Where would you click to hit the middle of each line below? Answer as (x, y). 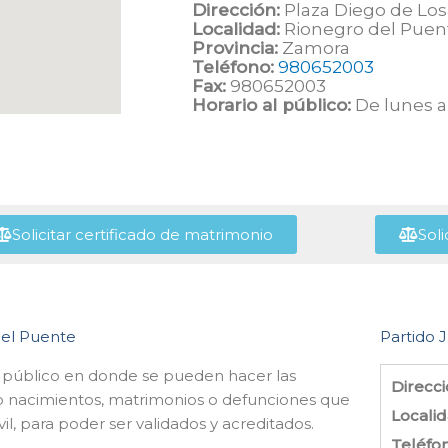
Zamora (314, 47)
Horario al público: (271, 104)
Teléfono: (233, 66)
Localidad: (236, 28)
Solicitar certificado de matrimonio (142, 234)
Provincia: (235, 47)
